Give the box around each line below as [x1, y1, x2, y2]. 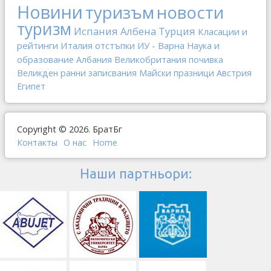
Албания [76, 53, 112, 65]
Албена [120, 24, 156, 38]
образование [17, 53, 74, 65]
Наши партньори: [79, 165, 192, 181]
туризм [17, 18, 71, 40]
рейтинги [17, 39, 58, 51]
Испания [74, 24, 118, 38]
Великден [17, 67, 58, 79]
